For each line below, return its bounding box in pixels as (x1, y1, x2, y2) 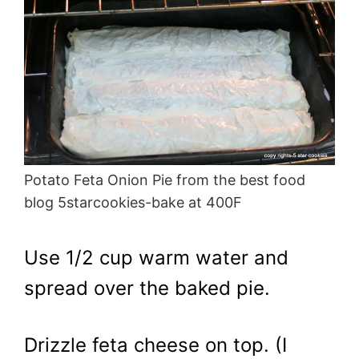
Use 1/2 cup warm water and (24, 245, 288, 269)
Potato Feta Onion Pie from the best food (24, 171, 305, 188)
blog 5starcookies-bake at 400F (24, 193, 242, 211)
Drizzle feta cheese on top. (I (24, 333, 287, 357)
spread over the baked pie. (24, 276, 270, 300)
